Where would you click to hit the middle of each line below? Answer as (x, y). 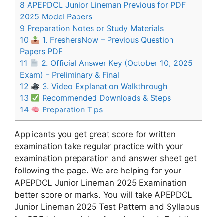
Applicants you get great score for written (95, 134)
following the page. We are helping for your (98, 171)
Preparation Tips (71, 110)
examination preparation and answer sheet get (106, 159)
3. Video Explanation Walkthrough (104, 86)
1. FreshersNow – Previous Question (107, 40)
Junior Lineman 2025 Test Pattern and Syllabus (107, 207)
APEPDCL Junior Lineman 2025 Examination (101, 183)
